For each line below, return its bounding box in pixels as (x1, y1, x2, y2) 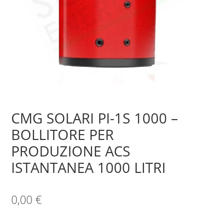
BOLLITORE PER (11, 125, 114, 144)
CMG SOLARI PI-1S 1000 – (11, 108, 178, 128)
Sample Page (11, 19, 58, 30)
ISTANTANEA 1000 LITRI (11, 158, 166, 177)
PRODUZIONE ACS (11, 141, 130, 161)
